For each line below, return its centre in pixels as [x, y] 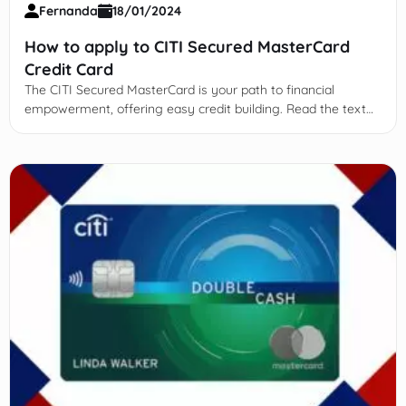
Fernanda [68, 11]
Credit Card [68, 70]
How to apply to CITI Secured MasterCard [187, 47]
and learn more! [70, 128]
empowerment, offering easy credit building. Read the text [195, 109]
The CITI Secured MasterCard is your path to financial [179, 90]
